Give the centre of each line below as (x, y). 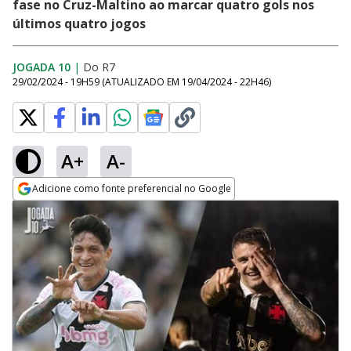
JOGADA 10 (42, 67)
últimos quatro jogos (79, 24)
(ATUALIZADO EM (142, 82)
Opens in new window (76, 210)
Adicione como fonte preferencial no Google (132, 188)
